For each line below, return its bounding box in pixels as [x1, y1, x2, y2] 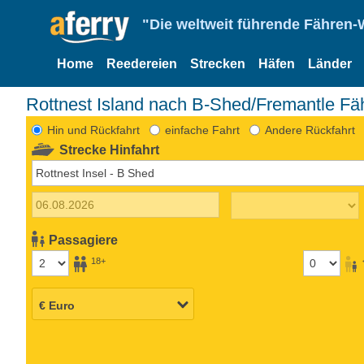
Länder [308, 57, 352, 71]
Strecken [190, 57, 245, 71]
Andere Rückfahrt [264, 123, 355, 136]
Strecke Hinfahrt [59, 142, 160, 157]
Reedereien [106, 57, 177, 71]
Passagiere [49, 232, 119, 247]
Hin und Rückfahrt [46, 123, 140, 136]
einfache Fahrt [164, 123, 240, 136]
